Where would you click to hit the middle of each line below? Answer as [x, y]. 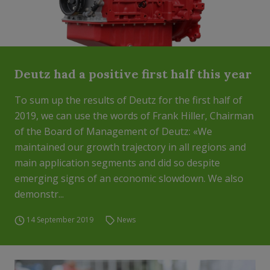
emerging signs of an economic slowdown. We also [129, 178]
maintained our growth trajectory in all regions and [130, 147]
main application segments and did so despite [117, 163]
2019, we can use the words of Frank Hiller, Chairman [134, 116]
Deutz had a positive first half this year [133, 74]
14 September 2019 [60, 220]
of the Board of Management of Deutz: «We [113, 131]
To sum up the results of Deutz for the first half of [128, 100]
